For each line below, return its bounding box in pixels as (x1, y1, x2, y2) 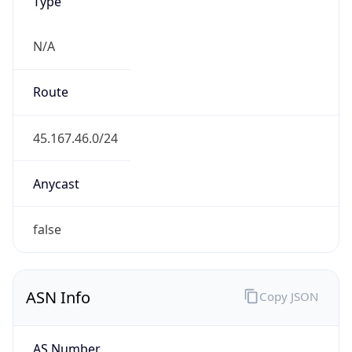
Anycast (32, 174, 79, 192)
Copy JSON (258, 288, 318, 304)
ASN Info (26, 287, 90, 309)
